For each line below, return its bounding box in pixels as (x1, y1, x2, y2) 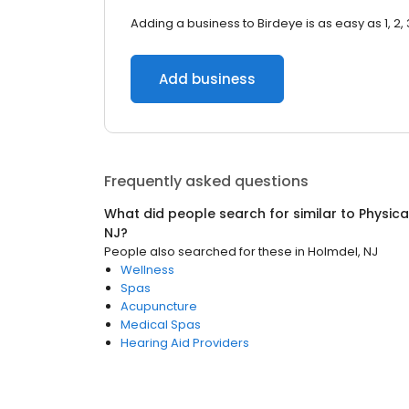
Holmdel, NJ (308, 243, 378, 260)
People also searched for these (104, 243, 292, 260)
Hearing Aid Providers (121, 334, 249, 351)
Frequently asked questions (104, 171, 309, 192)
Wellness (121, 261, 174, 278)
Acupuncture (121, 298, 197, 315)
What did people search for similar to (104, 204, 359, 223)
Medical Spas (121, 316, 201, 333)
